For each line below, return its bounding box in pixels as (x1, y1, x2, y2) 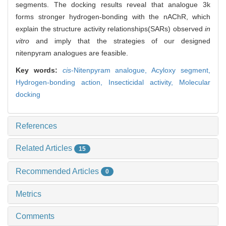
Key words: (16, 66, 63, 74)
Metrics (16, 190, 41, 199)
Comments (16, 212, 54, 221)
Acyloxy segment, (151, 66, 211, 74)
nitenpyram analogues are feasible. (16, 48, 128, 57)
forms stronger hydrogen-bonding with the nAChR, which (16, 12, 210, 21)
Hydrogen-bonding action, (16, 78, 108, 86)
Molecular (179, 78, 210, 86)
